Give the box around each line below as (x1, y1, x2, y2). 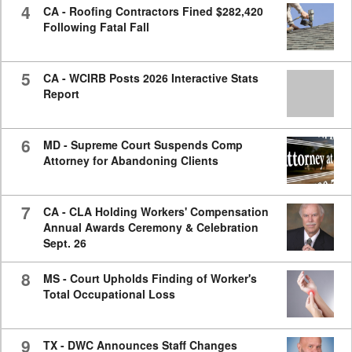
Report (42, 86, 79, 102)
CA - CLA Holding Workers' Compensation (42, 203, 269, 220)
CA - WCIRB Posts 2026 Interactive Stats (42, 70, 258, 86)
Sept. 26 (42, 235, 86, 251)
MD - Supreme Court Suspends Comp (42, 137, 243, 153)
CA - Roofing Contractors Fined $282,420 (42, 3, 263, 20)
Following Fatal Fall (42, 19, 149, 35)
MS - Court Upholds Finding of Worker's (42, 270, 257, 287)
